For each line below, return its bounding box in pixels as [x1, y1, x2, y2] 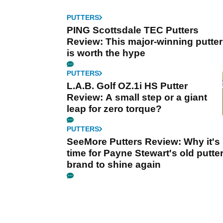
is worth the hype [67, 48, 145, 59]
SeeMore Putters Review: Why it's [67, 136, 220, 147]
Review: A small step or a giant [67, 92, 207, 103]
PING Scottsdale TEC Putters [67, 25, 199, 36]
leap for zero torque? [67, 104, 162, 114]
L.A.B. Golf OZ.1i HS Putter [67, 81, 188, 92]
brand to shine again [67, 159, 161, 170]
